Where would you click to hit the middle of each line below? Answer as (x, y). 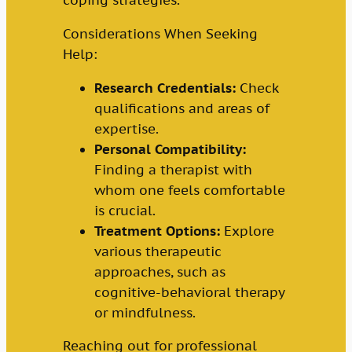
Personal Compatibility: (170, 149)
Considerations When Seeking (160, 33)
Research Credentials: (165, 88)
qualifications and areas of (181, 108)
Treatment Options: (157, 231)
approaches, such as (159, 271)
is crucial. (125, 210)
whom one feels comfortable (189, 190)
